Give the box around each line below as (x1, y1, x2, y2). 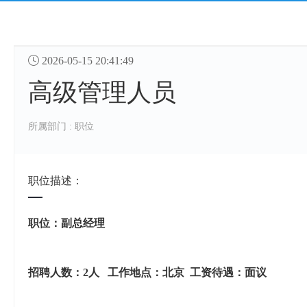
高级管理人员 (28, 79, 176, 107)
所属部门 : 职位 (28, 121, 94, 132)
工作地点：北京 (108, 267, 184, 279)
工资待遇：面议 (190, 267, 267, 279)
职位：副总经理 (28, 217, 105, 230)
